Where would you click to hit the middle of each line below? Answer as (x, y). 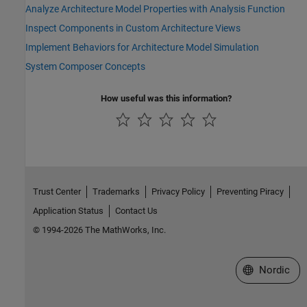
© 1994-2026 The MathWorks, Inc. (99, 230)
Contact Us (136, 210)
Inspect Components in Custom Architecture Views (133, 28)
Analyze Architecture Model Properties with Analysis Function (155, 9)
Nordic (274, 270)
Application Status (68, 210)
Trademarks (116, 191)
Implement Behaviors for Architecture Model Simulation (142, 48)
